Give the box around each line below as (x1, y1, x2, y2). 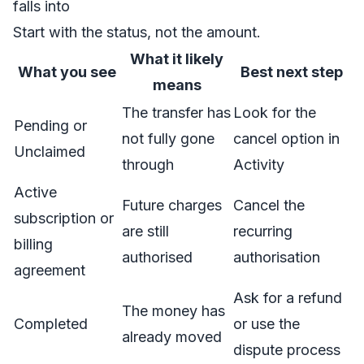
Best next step (240, 63, 343, 80)
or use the (233, 315, 300, 332)
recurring (233, 223, 292, 240)
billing (14, 236, 53, 253)
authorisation (233, 249, 320, 266)
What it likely (130, 50, 223, 67)
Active (14, 184, 57, 201)
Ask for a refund (233, 289, 342, 306)
